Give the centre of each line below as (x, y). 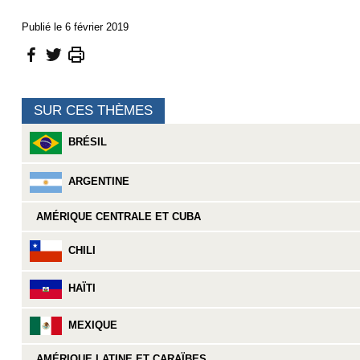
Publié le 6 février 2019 (75, 27)
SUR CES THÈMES (93, 111)
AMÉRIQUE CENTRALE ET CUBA (115, 217)
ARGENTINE (95, 182)
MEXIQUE (89, 325)
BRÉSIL (84, 142)
